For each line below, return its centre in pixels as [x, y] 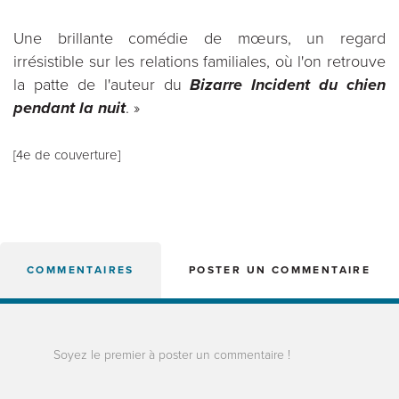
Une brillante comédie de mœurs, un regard [199, 38]
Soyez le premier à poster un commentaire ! [172, 355]
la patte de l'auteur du [102, 85]
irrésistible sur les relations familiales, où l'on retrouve [199, 61]
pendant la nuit [69, 108]
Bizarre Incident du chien [288, 85]
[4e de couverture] [67, 155]
